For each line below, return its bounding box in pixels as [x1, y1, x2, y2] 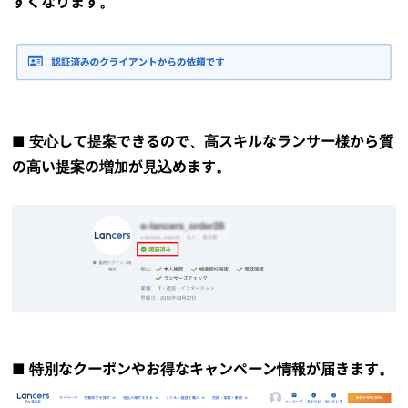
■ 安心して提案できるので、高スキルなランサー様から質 [12, 132, 394, 151]
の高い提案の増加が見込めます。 [12, 158, 231, 177]
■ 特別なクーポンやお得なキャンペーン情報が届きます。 [12, 359, 394, 378]
